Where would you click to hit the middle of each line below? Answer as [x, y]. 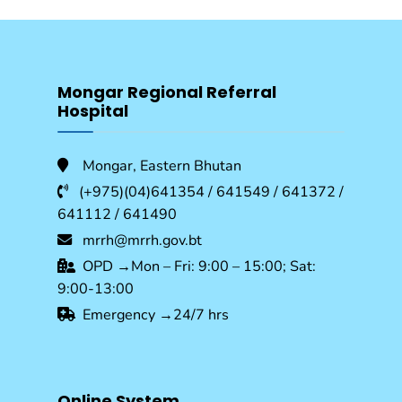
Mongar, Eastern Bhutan [155, 166]
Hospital [93, 110]
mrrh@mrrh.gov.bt [137, 240]
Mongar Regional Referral [167, 92]
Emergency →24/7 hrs [152, 315]
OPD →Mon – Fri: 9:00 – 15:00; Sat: [196, 266]
